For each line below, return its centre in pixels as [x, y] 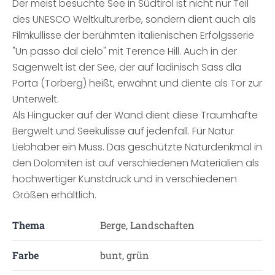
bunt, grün [124, 255]
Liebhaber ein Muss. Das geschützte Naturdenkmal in [137, 147]
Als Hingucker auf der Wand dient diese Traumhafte [135, 115]
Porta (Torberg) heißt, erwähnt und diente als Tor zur [137, 83]
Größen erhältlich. [54, 195]
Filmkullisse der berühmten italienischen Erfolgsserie [133, 35]
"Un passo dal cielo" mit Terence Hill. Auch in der [125, 51]
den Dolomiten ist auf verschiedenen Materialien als [136, 163]
